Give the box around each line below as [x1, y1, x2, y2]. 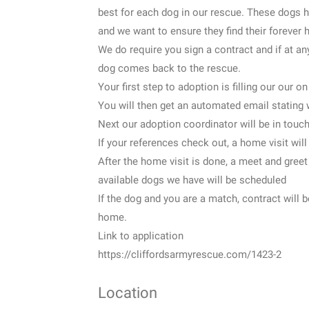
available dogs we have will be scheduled [98, 173, 286, 186]
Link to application [98, 229, 183, 242]
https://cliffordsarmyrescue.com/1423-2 [98, 248, 281, 261]
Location [98, 283, 157, 301]
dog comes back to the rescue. [98, 61, 241, 74]
